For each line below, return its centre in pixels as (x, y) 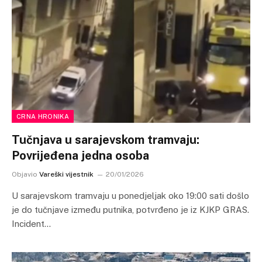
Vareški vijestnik (66, 174)
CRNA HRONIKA (43, 116)
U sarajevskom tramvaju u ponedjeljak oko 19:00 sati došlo (130, 196)
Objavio (25, 174)
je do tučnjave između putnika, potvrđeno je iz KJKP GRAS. (130, 210)
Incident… (31, 224)
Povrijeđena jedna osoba (80, 156)
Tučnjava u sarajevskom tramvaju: (106, 140)
